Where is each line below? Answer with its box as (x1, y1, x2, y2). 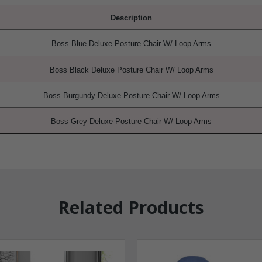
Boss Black (49, 65, 91, 74)
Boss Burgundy (43, 91, 98, 100)
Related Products (58, 195, 204, 219)
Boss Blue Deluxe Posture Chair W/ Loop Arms (51, 39, 211, 48)
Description (111, 13, 152, 22)
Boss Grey (51, 117, 89, 126)
